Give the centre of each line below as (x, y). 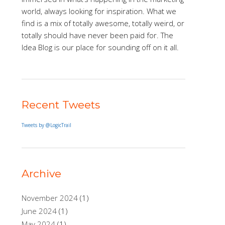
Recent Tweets (61, 105)
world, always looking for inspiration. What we (99, 11)
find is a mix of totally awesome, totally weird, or (103, 23)
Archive (41, 174)
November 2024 (49, 198)
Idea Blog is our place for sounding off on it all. (100, 47)
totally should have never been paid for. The (97, 35)
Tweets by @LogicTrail (46, 125)
